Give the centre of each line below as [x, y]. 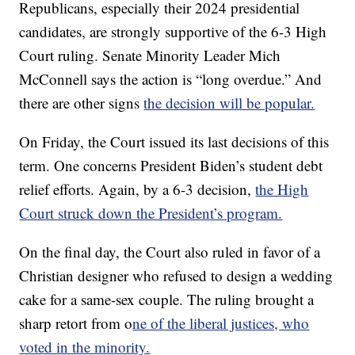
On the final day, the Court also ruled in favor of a [170, 252]
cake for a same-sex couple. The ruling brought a [167, 300]
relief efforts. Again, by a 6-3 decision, [137, 189]
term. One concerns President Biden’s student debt [171, 166]
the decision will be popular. [229, 103]
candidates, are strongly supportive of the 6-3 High [173, 32]
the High [282, 189]
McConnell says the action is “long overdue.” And [171, 79]
